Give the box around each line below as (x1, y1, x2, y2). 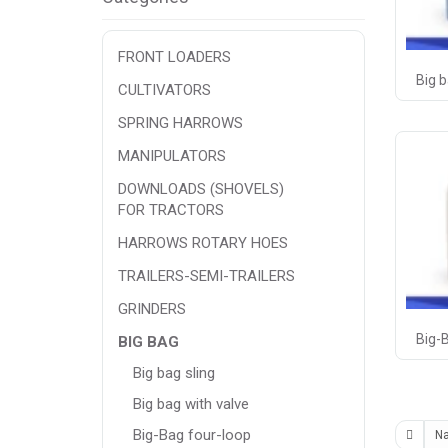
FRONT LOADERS (118, 47, 231, 66)
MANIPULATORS (118, 146, 226, 165)
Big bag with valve (133, 394, 249, 413)
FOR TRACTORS (118, 200, 224, 219)
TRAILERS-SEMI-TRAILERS (118, 266, 295, 285)
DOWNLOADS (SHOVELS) (118, 179, 284, 198)
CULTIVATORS (118, 80, 211, 99)
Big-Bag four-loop (133, 425, 251, 444)
